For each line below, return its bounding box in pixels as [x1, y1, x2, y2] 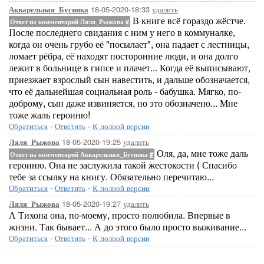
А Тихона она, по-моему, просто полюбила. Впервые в [9, 208, 230, 222]
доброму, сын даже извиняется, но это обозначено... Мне [9, 96, 237, 110]
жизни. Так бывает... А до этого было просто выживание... [9, 220, 246, 233]
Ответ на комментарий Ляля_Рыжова [10, 17, 126, 26]
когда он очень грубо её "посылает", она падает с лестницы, [9, 37, 249, 51]
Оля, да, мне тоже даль [154, 146, 248, 160]
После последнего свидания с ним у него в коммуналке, [9, 25, 235, 39]
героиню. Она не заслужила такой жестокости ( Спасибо [9, 158, 237, 171]
